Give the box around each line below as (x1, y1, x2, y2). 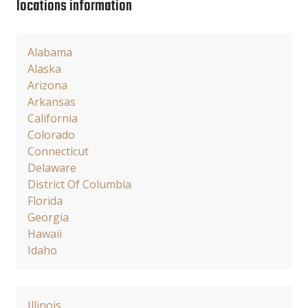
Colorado (27, 127, 75, 142)
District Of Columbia (27, 177, 131, 192)
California (27, 111, 78, 126)
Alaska (27, 61, 61, 76)
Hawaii (27, 226, 62, 241)
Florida (27, 193, 63, 208)
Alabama (27, 45, 72, 60)
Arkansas (27, 94, 76, 109)
